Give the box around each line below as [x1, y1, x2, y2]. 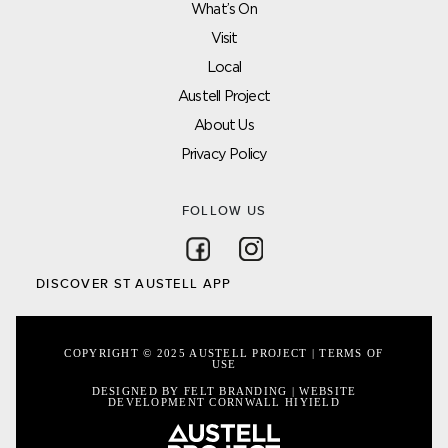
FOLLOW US [181, 203, 267, 220]
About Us [194, 117, 254, 133]
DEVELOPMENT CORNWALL [108, 396, 285, 409]
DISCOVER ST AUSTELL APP [36, 276, 232, 293]
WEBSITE [299, 385, 357, 398]
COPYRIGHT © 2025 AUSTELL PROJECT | [64, 347, 320, 360]
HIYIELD [284, 396, 340, 409]
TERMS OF [319, 347, 384, 360]
